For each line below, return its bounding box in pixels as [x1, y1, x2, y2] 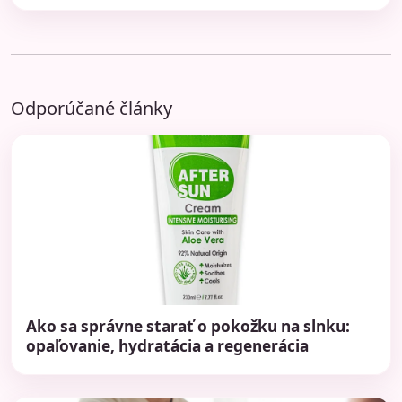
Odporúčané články [11, 96, 172, 121]
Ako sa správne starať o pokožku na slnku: [26, 316, 350, 336]
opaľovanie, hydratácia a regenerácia [26, 336, 309, 356]
